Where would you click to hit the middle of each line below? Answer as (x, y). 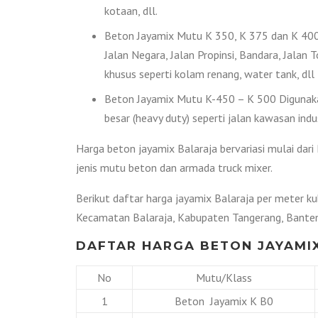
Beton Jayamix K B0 (224, 301)
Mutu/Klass (224, 277)
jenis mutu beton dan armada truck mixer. (174, 167)
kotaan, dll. (131, 10)
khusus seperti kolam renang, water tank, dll (209, 73)
